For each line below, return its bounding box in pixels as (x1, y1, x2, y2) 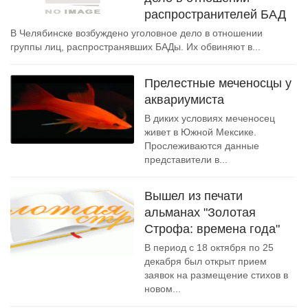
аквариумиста (144, 93, 224, 107)
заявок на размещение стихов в (144, 269, 288, 280)
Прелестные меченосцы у (144, 76, 291, 90)
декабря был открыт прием (144, 256, 267, 267)
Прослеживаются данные (144, 140, 259, 151)
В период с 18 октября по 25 (144, 242, 274, 253)
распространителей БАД (144, 8, 286, 21)
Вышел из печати (144, 189, 243, 203)
